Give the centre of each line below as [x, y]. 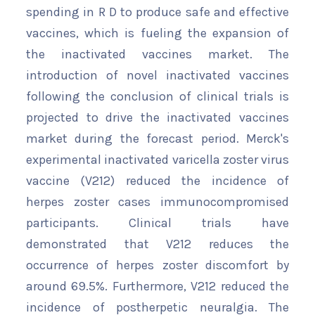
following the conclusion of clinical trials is [157, 97]
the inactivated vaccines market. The [157, 54]
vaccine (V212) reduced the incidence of [157, 181]
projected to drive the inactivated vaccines [157, 118]
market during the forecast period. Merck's [157, 139]
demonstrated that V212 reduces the [157, 244]
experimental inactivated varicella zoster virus [157, 160]
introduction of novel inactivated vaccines [157, 76]
